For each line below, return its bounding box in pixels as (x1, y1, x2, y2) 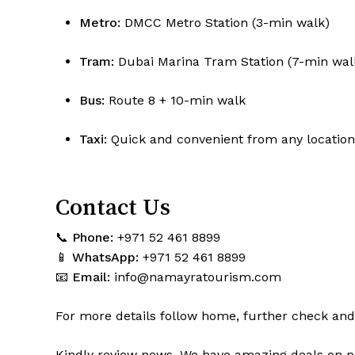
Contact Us (55, 195, 170, 219)
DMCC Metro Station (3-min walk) (120, 15, 330, 31)
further (243, 308, 288, 324)
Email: (72, 269, 110, 285)
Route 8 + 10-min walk (105, 93, 246, 109)
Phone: (72, 230, 113, 246)
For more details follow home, (55, 308, 243, 324)
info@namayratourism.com (114, 269, 281, 285)
